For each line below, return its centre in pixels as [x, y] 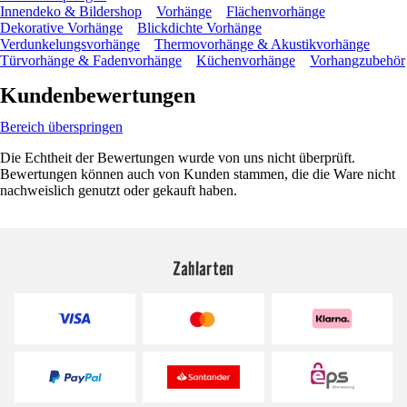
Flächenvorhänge [276, 11]
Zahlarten [203, 268]
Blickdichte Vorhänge [199, 27]
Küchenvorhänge [246, 60]
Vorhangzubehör [357, 60]
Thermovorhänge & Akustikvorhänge [262, 44]
